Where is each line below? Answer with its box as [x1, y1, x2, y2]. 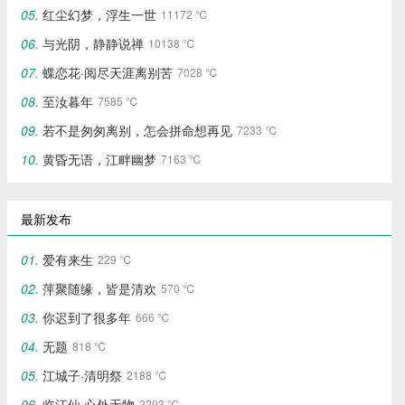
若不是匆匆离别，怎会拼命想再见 [42, 121, 233, 139]
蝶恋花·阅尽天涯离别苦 [42, 63, 174, 81]
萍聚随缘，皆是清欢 [42, 279, 157, 297]
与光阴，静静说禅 [42, 34, 145, 52]
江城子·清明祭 [42, 366, 123, 384]
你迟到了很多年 [42, 308, 132, 326]
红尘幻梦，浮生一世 [42, 5, 157, 24]
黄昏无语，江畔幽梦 [42, 150, 157, 168]
